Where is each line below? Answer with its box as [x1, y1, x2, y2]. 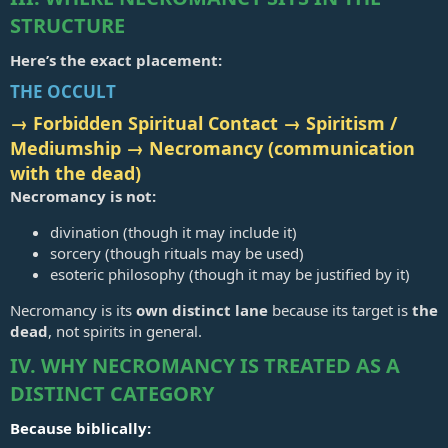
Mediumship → [10, 136, 149, 161]
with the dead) [10, 161, 141, 186]
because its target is [268, 300, 412, 321]
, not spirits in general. [48, 321, 202, 342]
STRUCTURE [10, 12, 125, 40]
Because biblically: [10, 418, 151, 439]
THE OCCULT [10, 79, 116, 103]
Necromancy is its [10, 300, 136, 321]
